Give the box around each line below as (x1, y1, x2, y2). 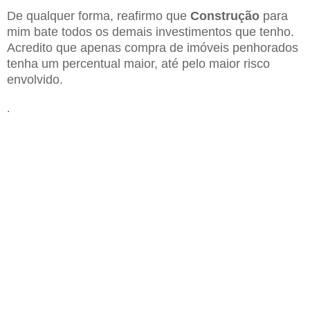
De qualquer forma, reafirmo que (7, 8, 190, 23)
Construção (190, 8, 259, 23)
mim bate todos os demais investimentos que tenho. (7, 24, 294, 39)
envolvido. (7, 72, 63, 86)
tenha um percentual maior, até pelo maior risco (7, 56, 270, 71)
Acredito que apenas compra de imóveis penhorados (7, 40, 298, 55)
